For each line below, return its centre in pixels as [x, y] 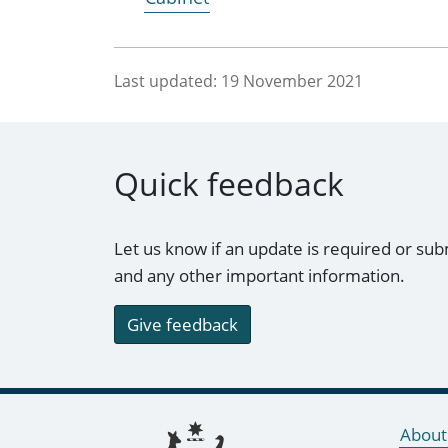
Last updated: [165, 80]
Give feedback [182, 325]
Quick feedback [229, 184]
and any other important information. [259, 276]
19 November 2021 [292, 80]
